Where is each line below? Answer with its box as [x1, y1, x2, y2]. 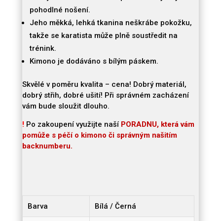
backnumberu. [22, 142, 73, 151]
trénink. [29, 44, 56, 53]
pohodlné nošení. [29, 5, 90, 15]
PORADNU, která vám [120, 120, 194, 129]
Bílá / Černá [94, 202, 136, 211]
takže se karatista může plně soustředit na [29, 31, 178, 40]
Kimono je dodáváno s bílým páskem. [29, 57, 158, 66]
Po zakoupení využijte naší [24, 120, 121, 129]
